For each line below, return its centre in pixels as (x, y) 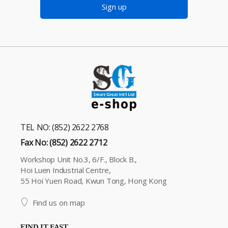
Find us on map (59, 202)
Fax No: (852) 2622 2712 (64, 142)
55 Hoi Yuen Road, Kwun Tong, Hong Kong (94, 180)
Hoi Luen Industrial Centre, (66, 170)
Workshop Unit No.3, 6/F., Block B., (79, 159)
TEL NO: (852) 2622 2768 (65, 127)
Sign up (114, 7)
